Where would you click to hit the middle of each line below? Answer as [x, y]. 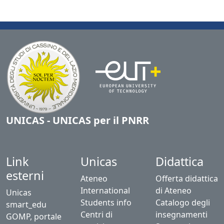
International [105, 190]
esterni [25, 175]
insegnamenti [181, 214]
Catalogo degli [182, 202]
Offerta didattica [186, 178]
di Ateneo [173, 190]
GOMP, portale [34, 216]
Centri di [97, 214]
